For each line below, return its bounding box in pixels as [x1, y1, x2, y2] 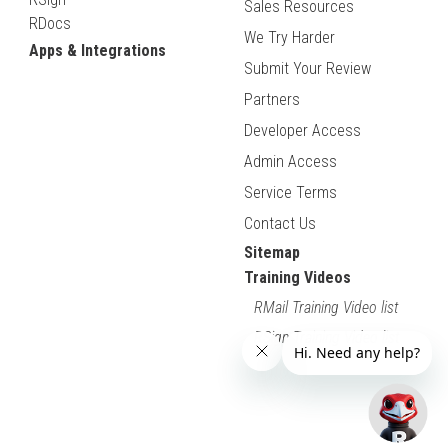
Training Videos [243, 268, 351, 288]
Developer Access [243, 121, 361, 141]
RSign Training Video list [253, 328, 400, 348]
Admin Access [243, 152, 337, 172]
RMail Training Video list [253, 298, 399, 318]
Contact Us [243, 214, 316, 234]
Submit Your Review [243, 59, 371, 79]
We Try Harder [243, 28, 335, 48]
